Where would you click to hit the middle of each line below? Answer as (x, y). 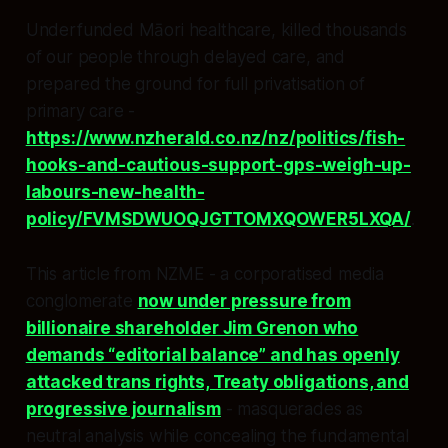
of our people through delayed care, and (185, 57)
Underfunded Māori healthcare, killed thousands (216, 30)
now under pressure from (244, 301)
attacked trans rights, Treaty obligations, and (217, 382)
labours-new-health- (115, 192)
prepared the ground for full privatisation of (195, 84)
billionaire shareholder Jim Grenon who (192, 328)
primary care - (80, 111)
